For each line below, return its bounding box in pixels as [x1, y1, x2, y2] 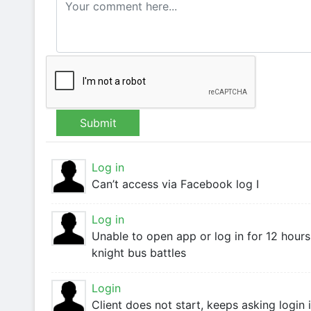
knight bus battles [92, 246, 186, 260]
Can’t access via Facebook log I [92, 177, 259, 191]
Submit [79, 116, 117, 130]
